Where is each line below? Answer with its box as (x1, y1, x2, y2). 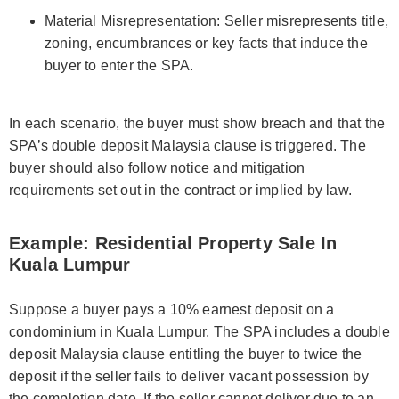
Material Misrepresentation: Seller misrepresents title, (45, 12, 389, 28)
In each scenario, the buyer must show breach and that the (9, 115, 386, 131)
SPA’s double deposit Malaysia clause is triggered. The (9, 137, 366, 153)
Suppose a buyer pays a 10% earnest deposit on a (9, 301, 335, 317)
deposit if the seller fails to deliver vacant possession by (9, 368, 369, 384)
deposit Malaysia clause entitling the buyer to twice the (9, 346, 362, 362)
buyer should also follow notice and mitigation (9, 159, 305, 175)
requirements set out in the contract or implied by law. (9, 182, 353, 198)
